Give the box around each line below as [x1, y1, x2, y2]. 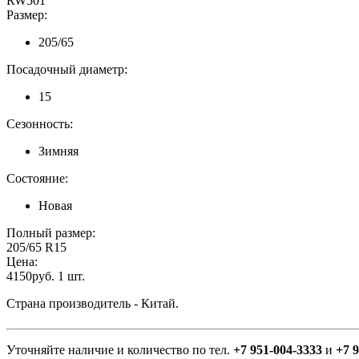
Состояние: [6, 171, 68, 185]
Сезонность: [6, 116, 73, 131]
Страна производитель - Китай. [6, 296, 179, 310]
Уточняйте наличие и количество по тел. [6, 342, 233, 357]
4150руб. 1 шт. [6, 268, 85, 283]
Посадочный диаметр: [6, 62, 127, 76]
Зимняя [38, 143, 79, 158]
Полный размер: [6, 225, 99, 240]
